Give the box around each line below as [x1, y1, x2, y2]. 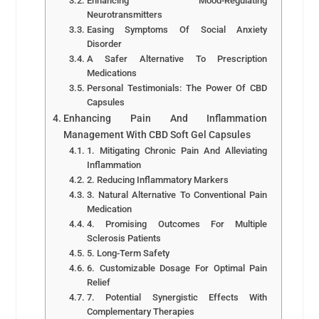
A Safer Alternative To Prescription [86, 53, 268, 64]
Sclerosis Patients [86, 232, 161, 244]
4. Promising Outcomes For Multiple [86, 218, 268, 229]
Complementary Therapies [86, 305, 194, 317]
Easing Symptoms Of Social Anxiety [86, 23, 268, 35]
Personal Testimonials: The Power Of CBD [86, 82, 268, 93]
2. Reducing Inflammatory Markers [86, 174, 229, 185]
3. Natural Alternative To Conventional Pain [86, 189, 268, 200]
